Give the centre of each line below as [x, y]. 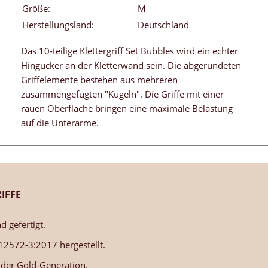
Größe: [36, 9]
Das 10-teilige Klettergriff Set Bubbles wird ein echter [130, 51]
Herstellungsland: [58, 25]
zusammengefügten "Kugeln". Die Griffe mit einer [122, 94]
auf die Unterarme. [60, 123]
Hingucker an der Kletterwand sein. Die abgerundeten [131, 66]
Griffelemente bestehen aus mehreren [99, 80]
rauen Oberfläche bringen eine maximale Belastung [127, 109]
